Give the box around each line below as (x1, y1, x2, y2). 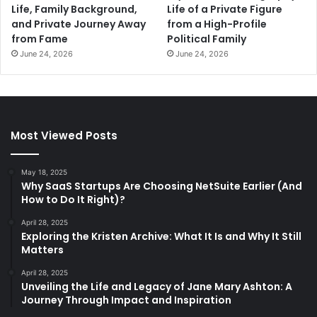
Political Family (167, 32, 247, 47)
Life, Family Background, (11, 2, 137, 17)
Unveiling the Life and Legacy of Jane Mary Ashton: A (21, 279, 292, 294)
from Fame (11, 32, 68, 47)
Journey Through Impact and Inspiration (21, 293, 231, 308)
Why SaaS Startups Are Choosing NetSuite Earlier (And (21, 179, 302, 194)
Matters (21, 243, 64, 258)
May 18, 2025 (21, 168, 67, 177)
